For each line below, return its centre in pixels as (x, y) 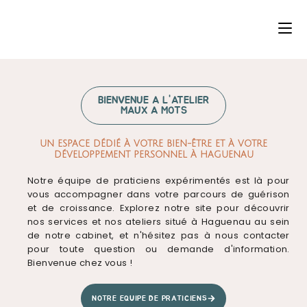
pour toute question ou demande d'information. (159, 249)
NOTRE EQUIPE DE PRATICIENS (150, 298)
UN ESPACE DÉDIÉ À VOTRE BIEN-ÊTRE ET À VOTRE (153, 144)
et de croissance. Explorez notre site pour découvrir (159, 208)
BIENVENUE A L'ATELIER (153, 100)
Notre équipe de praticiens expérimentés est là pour (159, 181)
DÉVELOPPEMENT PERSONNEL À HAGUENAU (153, 155)
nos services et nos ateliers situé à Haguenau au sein (159, 222)
